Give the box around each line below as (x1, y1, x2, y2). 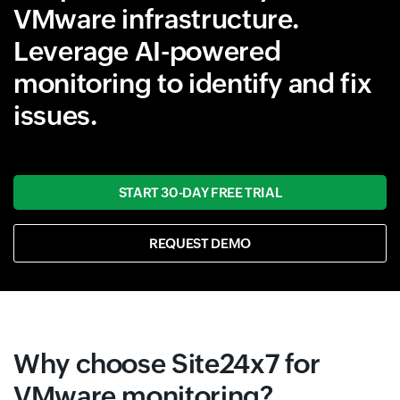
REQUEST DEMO (149, 235, 251, 251)
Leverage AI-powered (13, 35, 281, 67)
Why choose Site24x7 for (13, 347, 321, 379)
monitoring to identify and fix (13, 67, 372, 99)
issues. (13, 99, 97, 131)
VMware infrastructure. (13, 3, 300, 35)
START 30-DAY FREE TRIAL (118, 184, 282, 200)
